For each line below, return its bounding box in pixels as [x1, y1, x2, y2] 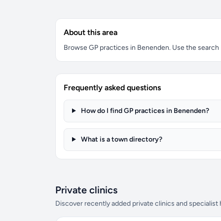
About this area [64, 28, 117, 37]
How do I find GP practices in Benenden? [79, 107, 209, 115]
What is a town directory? [79, 135, 162, 144]
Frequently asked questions [64, 83, 161, 92]
